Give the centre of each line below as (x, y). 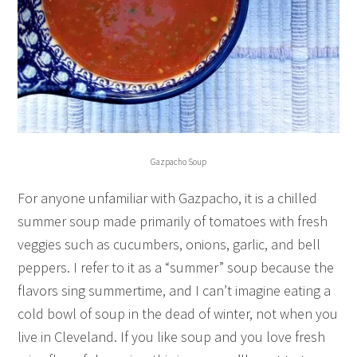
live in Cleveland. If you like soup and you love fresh (172, 337)
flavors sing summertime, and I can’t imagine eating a (175, 291)
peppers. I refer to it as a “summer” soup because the (176, 268)
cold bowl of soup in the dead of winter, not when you (178, 314)
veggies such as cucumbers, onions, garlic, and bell (169, 245)
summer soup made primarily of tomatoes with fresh (173, 222)
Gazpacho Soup (178, 162)
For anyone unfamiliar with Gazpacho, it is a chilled (168, 198)
